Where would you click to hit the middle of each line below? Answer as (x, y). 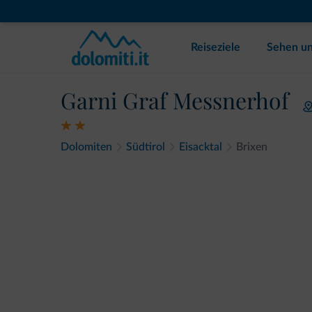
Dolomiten (86, 147)
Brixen (252, 147)
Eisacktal (201, 147)
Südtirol (146, 147)
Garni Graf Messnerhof (175, 100)
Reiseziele (216, 47)
